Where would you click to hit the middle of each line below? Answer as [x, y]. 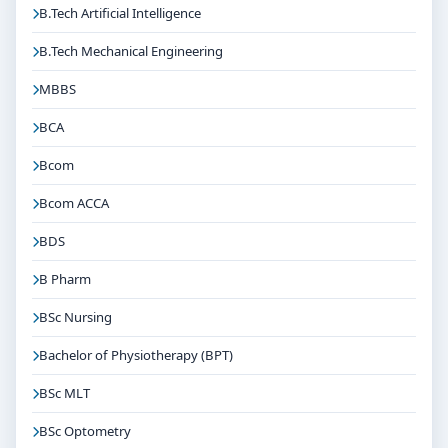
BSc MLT [64, 393]
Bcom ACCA [74, 203]
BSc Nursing [75, 317]
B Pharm [65, 279]
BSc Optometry [85, 431]
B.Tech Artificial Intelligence [120, 13]
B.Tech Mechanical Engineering [131, 51]
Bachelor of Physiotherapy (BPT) [136, 355]
